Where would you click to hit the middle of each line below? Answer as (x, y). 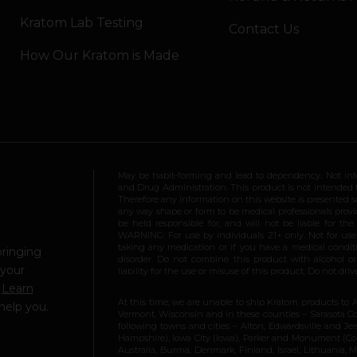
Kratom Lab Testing (81, 22)
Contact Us (264, 29)
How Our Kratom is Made (99, 55)
